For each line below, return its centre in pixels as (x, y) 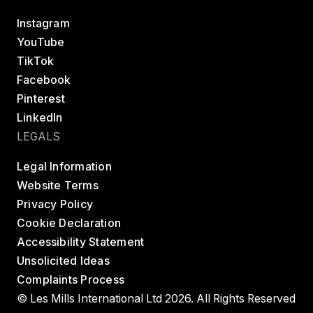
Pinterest (41, 99)
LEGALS (38, 136)
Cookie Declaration (69, 223)
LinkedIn (39, 117)
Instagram (43, 24)
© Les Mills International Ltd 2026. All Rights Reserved (156, 298)
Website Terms (57, 185)
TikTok (35, 61)
